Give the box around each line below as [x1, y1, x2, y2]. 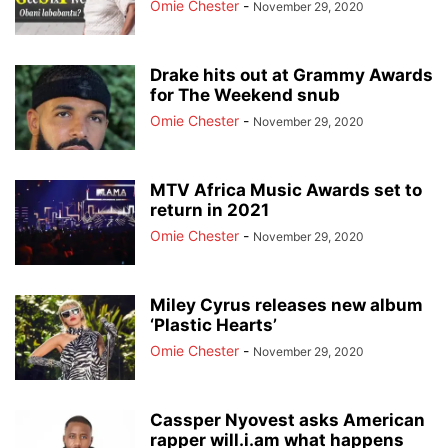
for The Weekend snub [150, 85, 340, 106]
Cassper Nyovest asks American [150, 410, 425, 431]
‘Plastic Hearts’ [150, 315, 277, 336]
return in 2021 [150, 200, 269, 221]
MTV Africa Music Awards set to [150, 180, 422, 201]
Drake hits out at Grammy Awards [150, 65, 433, 86]
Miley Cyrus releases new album [150, 295, 423, 316]
